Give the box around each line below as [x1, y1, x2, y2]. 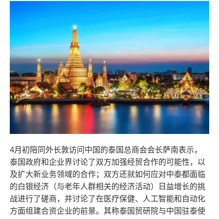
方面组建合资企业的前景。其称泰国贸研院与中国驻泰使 [10, 205, 205, 216]
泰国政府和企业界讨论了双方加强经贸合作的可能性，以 [10, 156, 205, 167]
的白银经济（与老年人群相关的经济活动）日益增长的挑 [10, 180, 205, 192]
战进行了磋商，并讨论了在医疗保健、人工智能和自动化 [10, 193, 205, 204]
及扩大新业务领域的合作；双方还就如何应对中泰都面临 [10, 168, 205, 179]
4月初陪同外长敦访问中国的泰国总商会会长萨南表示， [10, 144, 202, 155]
